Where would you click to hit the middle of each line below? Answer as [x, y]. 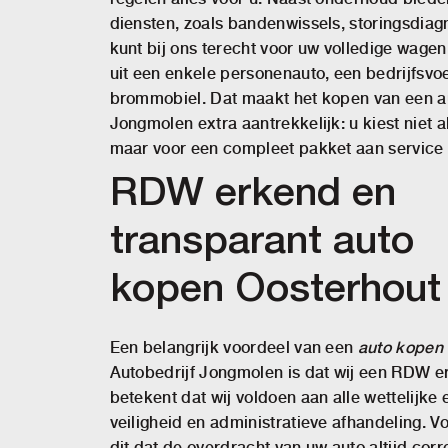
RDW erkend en [252, 194]
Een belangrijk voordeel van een [233, 347]
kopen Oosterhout [275, 290]
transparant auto [261, 242]
